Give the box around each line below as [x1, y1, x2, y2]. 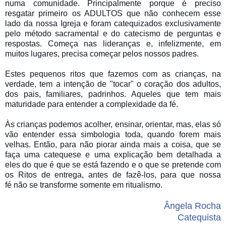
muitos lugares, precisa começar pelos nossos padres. [5, 49, 199, 58]
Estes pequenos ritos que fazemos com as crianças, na [5, 69, 221, 78]
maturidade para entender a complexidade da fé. [5, 99, 178, 108]
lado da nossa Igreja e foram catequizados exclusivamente [5, 19, 221, 28]
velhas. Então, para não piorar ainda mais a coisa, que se [5, 140, 221, 149]
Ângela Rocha [164, 200, 221, 211]
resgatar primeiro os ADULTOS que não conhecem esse [5, 9, 221, 18]
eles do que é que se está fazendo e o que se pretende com [5, 160, 221, 169]
